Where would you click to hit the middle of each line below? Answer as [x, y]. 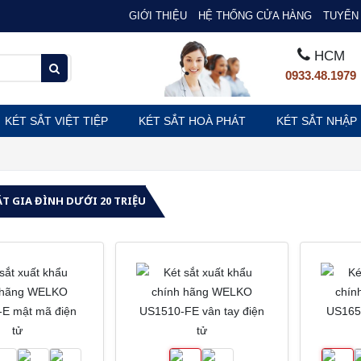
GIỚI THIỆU [158, 16]
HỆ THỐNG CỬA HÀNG [255, 16]
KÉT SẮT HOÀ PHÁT [192, 120]
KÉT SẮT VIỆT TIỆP [56, 120]
